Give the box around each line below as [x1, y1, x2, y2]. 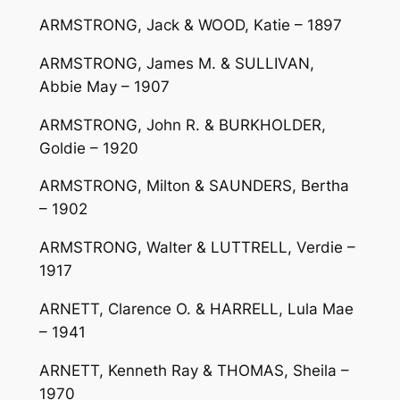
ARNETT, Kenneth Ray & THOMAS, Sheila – [38, 361, 349, 379]
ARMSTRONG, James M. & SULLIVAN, [38, 54, 314, 72]
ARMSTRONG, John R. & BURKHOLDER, [38, 115, 326, 134]
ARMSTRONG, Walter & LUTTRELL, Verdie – [38, 238, 355, 257]
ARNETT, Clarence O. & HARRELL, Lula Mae [38, 300, 354, 318]
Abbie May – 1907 [38, 77, 170, 96]
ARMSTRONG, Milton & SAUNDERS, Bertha [38, 177, 349, 196]
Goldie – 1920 [38, 138, 138, 157]
